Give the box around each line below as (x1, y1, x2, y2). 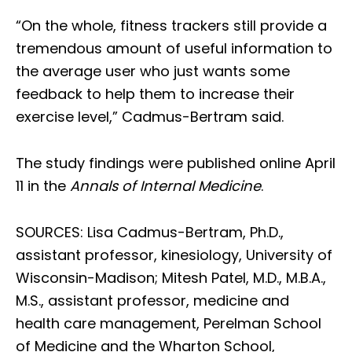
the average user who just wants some (16, 61, 290, 82)
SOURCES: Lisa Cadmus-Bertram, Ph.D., (16, 222, 284, 243)
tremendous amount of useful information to (16, 38, 332, 59)
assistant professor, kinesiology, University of (16, 245, 332, 266)
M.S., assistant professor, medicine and (16, 291, 289, 311)
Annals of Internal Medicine (70, 176, 261, 196)
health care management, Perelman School (16, 313, 321, 334)
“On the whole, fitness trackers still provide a (16, 16, 327, 36)
